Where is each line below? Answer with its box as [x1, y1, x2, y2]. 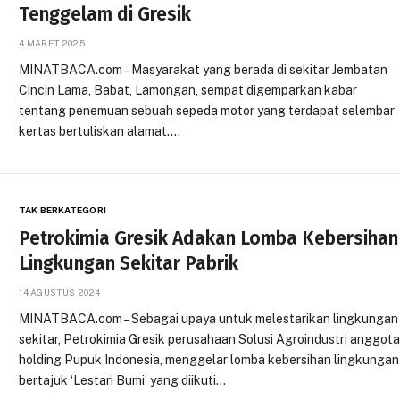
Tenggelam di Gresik [19, 2, 192, 26]
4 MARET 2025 [19, 37, 85, 48]
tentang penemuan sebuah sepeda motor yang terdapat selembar [19, 103, 396, 118]
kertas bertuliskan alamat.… [19, 123, 181, 138]
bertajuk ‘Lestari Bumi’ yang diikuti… [19, 372, 227, 387]
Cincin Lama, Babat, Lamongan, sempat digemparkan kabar [19, 82, 358, 97]
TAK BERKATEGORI [19, 204, 106, 215]
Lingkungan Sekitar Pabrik [19, 251, 239, 275]
